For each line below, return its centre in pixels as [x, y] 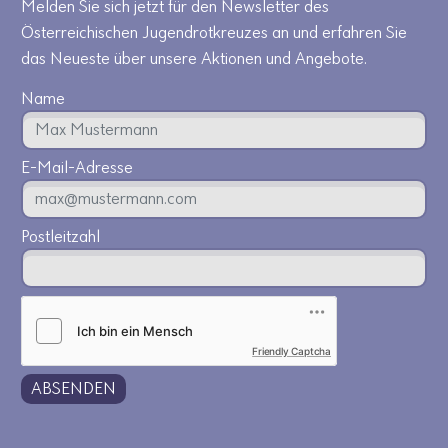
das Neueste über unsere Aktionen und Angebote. [194, 59]
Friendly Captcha [291, 351]
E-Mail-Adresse [77, 168]
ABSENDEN [73, 389]
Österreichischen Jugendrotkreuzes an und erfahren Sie [214, 33]
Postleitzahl [60, 237]
